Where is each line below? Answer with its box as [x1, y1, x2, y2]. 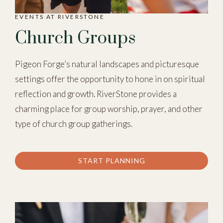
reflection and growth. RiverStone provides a [15, 89, 177, 99]
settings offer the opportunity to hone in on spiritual [15, 74, 205, 84]
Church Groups [15, 27, 136, 49]
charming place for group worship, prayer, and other [15, 104, 203, 114]
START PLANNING [78, 156, 145, 165]
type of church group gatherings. [15, 118, 132, 129]
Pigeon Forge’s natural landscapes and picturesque [15, 59, 199, 69]
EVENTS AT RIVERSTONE [15, 13, 105, 20]
